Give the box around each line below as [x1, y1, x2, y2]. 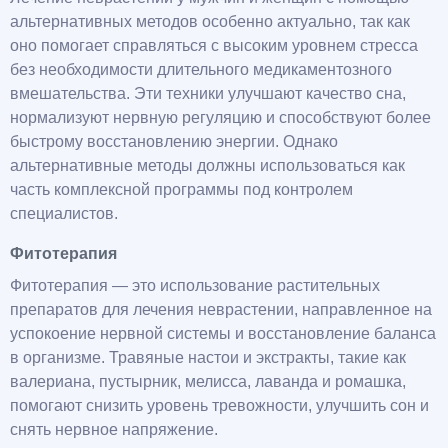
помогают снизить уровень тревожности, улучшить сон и [10, 397, 429, 415]
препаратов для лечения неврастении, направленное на [10, 301, 432, 319]
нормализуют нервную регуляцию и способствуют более [10, 109, 431, 127]
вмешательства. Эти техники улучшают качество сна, [10, 85, 406, 103]
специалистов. [10, 205, 118, 223]
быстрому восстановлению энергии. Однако [10, 133, 338, 151]
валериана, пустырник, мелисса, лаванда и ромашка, [10, 373, 406, 391]
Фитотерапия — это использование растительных [10, 277, 380, 295]
